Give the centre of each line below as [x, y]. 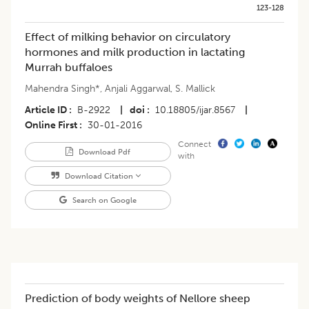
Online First [51, 126]
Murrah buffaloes [69, 68]
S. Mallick [195, 89]
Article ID [46, 110]
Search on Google [103, 200]
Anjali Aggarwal [138, 89]
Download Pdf [103, 152]
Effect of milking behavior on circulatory [128, 37]
